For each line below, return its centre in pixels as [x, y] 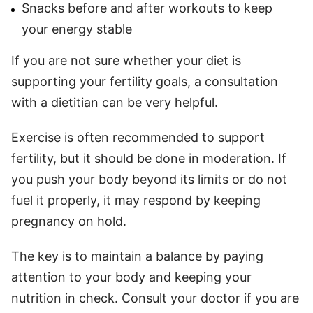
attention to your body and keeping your [131, 277]
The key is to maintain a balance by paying [137, 256]
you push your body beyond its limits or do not [149, 179]
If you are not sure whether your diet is [126, 60]
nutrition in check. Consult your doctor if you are [155, 298]
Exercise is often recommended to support [138, 137]
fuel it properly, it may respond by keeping [136, 200]
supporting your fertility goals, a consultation [145, 81]
